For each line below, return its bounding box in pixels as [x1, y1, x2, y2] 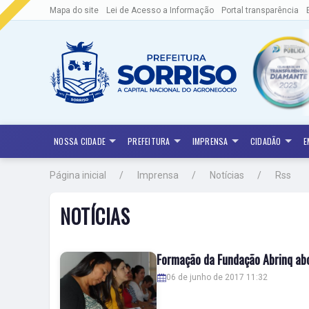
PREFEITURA [128, 135, 170, 147]
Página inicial [50, 170, 106, 181]
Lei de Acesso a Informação [106, 6, 214, 16]
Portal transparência [221, 6, 299, 16]
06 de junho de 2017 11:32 [166, 272, 268, 282]
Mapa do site [50, 6, 99, 16]
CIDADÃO [250, 135, 281, 147]
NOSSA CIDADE [54, 135, 106, 147]
